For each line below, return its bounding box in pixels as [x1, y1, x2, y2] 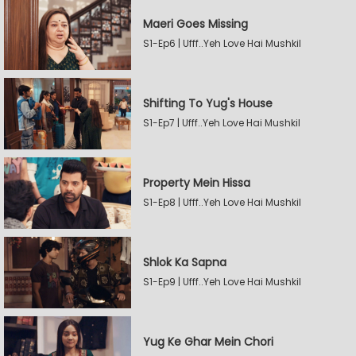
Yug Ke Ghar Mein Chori [143, 334, 273, 350]
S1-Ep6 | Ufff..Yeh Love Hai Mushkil [143, 37, 301, 50]
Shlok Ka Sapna [143, 254, 226, 270]
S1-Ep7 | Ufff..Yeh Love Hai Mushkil [143, 116, 300, 130]
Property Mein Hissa [143, 175, 250, 191]
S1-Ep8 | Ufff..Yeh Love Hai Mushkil [143, 195, 301, 209]
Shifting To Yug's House [143, 95, 273, 111]
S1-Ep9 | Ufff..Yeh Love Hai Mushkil [143, 275, 301, 288]
